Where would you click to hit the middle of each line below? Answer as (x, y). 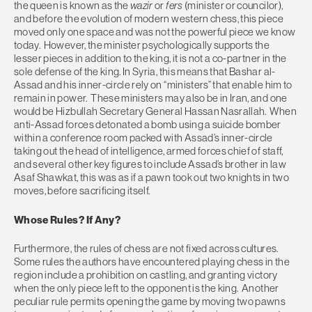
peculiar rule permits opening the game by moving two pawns (150, 302)
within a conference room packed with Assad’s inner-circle (143, 138)
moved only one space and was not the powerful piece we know (155, 32)
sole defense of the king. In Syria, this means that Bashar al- (145, 72)
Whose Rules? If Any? (67, 219)
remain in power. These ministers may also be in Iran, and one (151, 98)
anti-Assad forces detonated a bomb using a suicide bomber (148, 125)
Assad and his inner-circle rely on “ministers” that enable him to (153, 85)
